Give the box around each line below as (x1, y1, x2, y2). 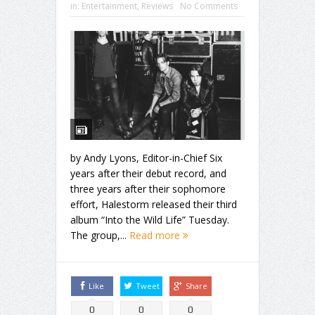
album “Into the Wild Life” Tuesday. (70, 212, 229, 226)
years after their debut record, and (70, 166, 226, 180)
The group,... (70, 228, 129, 242)
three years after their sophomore (70, 181, 226, 195)
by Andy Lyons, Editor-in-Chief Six (70, 150, 222, 165)
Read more (129, 228, 183, 242)
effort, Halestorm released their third (70, 197, 237, 211)
